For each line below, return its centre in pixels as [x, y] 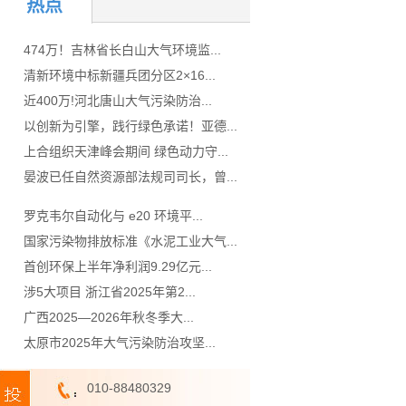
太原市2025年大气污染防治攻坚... [120, 343]
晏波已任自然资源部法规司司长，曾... [130, 177]
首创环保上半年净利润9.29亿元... [118, 266]
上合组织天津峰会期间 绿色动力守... [126, 151]
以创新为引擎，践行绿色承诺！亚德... [130, 126]
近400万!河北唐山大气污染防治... [118, 101]
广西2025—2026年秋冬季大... [109, 317]
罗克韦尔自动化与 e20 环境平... [113, 216]
